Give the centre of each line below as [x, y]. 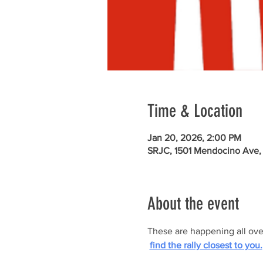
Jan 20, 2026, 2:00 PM [194, 138]
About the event [193, 204]
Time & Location [195, 111]
